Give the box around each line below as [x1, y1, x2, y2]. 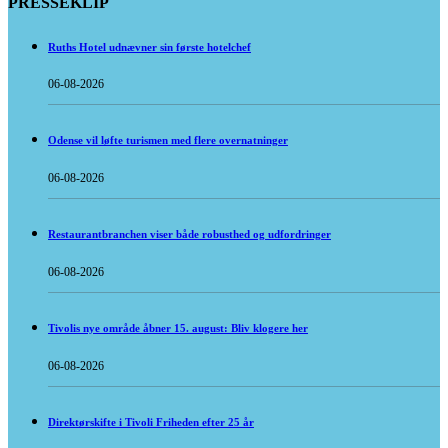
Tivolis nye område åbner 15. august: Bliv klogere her [48, 322, 308, 335]
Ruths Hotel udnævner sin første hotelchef [48, 40, 251, 53]
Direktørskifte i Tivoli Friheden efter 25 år [48, 416, 254, 429]
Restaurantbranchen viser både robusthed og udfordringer [48, 228, 331, 241]
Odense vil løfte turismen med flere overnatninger [48, 134, 288, 147]
